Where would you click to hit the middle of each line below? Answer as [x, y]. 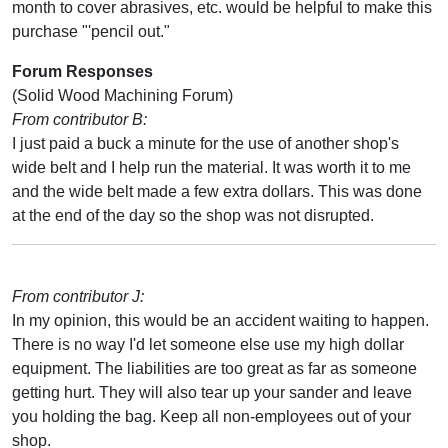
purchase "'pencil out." [91, 31]
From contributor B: [79, 119]
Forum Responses [82, 71]
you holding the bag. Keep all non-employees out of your [211, 416]
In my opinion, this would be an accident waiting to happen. [220, 320]
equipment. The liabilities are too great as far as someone [214, 368]
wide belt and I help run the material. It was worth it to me [211, 167]
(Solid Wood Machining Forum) [122, 95]
